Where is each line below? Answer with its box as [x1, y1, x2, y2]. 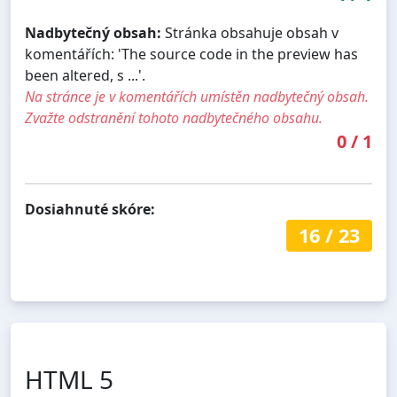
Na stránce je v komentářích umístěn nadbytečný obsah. [25, 86, 369, 106]
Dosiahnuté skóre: [25, 198, 155, 219]
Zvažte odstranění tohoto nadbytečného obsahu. [25, 107, 323, 128]
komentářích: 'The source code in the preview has [25, 43, 358, 64]
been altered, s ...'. [25, 65, 145, 85]
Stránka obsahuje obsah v [161, 22, 339, 43]
